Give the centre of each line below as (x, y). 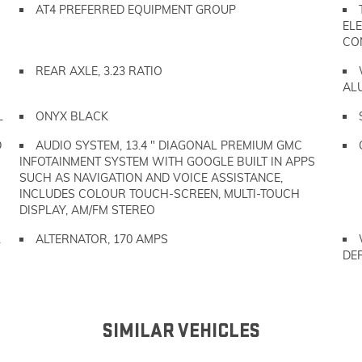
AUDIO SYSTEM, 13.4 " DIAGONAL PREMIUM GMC (169, 145)
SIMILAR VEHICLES (181, 331)
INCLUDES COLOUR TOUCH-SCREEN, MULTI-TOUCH (160, 194)
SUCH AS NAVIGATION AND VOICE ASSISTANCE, (151, 178)
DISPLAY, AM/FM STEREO (87, 210)
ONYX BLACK (72, 116)
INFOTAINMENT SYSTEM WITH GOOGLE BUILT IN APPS (167, 162)
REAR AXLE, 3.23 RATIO (99, 71)
